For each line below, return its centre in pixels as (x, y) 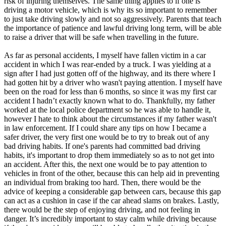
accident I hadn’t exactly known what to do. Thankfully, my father (109, 100)
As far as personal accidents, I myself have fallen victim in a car (105, 55)
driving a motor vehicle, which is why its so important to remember (110, 10)
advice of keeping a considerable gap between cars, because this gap (112, 191)
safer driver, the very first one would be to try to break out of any (107, 137)
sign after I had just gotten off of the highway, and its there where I (110, 73)
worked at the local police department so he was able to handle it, (107, 109)
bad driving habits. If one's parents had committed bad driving (102, 146)
